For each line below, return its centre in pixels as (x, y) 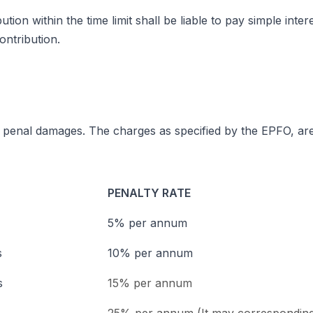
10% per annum (150, 253)
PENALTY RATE (149, 193)
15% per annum (150, 283)
